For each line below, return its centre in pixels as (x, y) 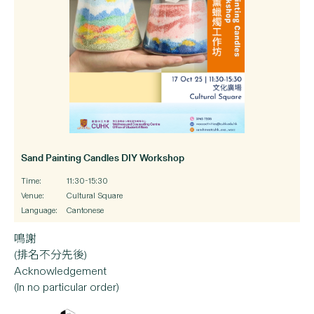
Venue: (33, 195)
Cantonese (85, 210)
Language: (39, 210)
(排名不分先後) (50, 254)
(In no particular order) (67, 287)
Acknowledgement (60, 271)
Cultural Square (95, 195)
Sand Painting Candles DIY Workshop (103, 157)
